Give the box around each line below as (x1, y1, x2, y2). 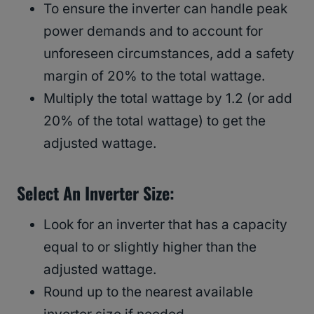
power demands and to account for (43, 23, 263, 40)
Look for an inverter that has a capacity (43, 217, 287, 233)
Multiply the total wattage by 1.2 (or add (43, 90, 292, 107)
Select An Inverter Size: (17, 180, 175, 206)
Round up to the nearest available (43, 284, 253, 301)
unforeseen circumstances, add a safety (43, 46, 294, 62)
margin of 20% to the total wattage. (43, 68, 265, 85)
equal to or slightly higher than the (43, 239, 257, 256)
